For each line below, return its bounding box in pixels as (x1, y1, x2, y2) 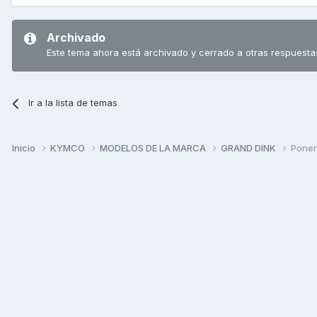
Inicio (12, 142, 38, 154)
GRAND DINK (221, 142, 278, 154)
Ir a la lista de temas (28, 97, 118, 109)
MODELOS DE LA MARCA (100, 142, 208, 154)
